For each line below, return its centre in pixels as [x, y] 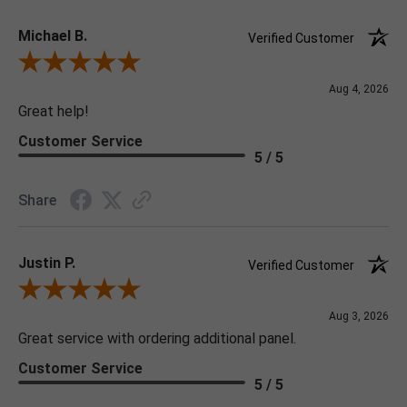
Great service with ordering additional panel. [157, 339]
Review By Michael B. [78, 64]
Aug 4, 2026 [359, 89]
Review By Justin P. [73, 291]
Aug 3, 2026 [359, 317]
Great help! [54, 112]
